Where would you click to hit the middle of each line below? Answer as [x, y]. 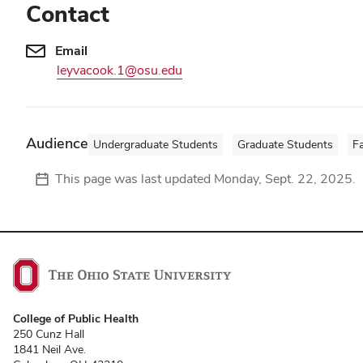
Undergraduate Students [156, 144]
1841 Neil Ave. [49, 350]
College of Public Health [76, 319]
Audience [57, 143]
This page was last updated [135, 179]
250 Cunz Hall [49, 334]
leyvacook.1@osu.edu [120, 70]
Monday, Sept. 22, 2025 [283, 179]
